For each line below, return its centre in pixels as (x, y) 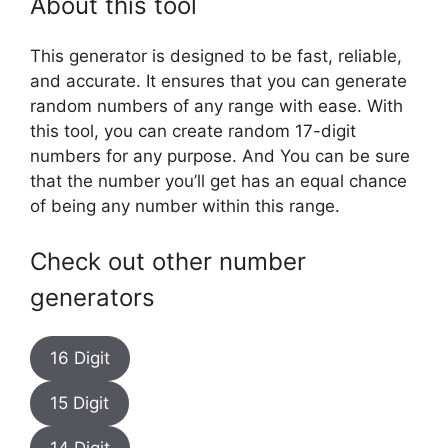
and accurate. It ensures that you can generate (218, 80)
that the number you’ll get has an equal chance (218, 180)
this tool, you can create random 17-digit (193, 130)
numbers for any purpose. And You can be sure (220, 155)
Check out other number (168, 261)
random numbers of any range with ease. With (216, 105)
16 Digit (80, 358)
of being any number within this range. (185, 205)
